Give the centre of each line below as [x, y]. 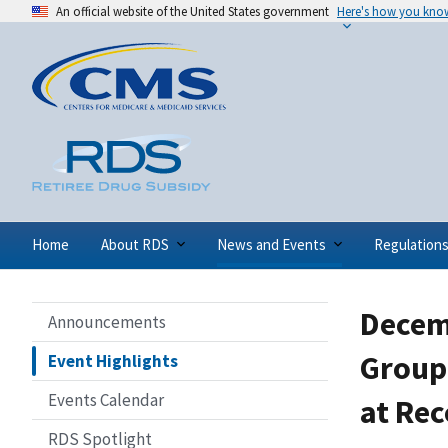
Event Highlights [113, 360]
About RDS [135, 244]
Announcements [107, 321]
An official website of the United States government [192, 11]
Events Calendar [106, 399]
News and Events [271, 244]
